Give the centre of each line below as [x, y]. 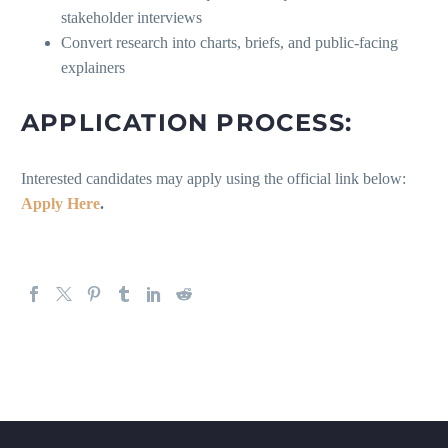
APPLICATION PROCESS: [186, 123]
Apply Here [60, 204]
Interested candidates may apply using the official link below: [213, 179]
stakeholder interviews [131, 18]
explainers [93, 68]
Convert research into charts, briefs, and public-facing [229, 43]
